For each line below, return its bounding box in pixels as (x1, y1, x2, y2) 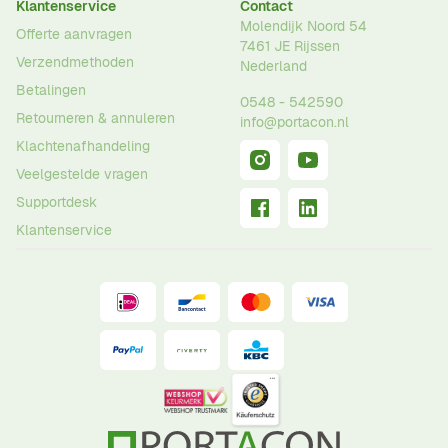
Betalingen (16, 81, 86, 99)
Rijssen (294, 37, 340, 55)
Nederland (240, 57, 307, 75)
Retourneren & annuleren (16, 109, 175, 127)
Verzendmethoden (16, 53, 134, 71)
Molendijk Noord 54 (240, 17, 367, 35)
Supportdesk (16, 193, 97, 211)
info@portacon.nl (240, 113, 349, 131)
